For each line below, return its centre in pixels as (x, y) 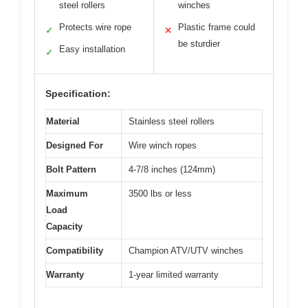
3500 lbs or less (160, 193)
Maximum (67, 193)
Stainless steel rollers (172, 121)
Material (63, 121)
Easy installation (92, 49)
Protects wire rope (95, 27)
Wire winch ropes (163, 145)
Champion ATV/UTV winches (186, 250)
